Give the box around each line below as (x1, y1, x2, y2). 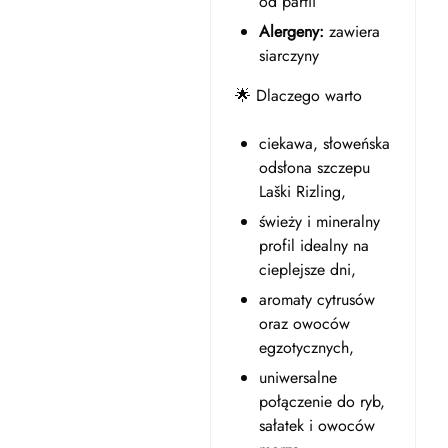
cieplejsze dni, (258, 258, 356, 281)
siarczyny (258, 44, 319, 67)
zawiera (323, 20, 380, 43)
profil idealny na (258, 234, 369, 257)
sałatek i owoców (258, 414, 375, 437)
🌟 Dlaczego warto (234, 84, 362, 107)
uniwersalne (258, 366, 337, 389)
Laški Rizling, (258, 180, 346, 203)
